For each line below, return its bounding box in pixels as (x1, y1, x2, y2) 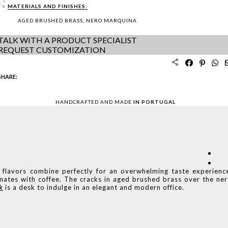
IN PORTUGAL (133, 99, 176, 105)
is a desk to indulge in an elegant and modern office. (3, 183, 184, 191)
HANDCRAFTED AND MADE (55, 99, 133, 105)
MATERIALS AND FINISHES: (8, 3, 88, 9)
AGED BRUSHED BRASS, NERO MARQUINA (18, 17, 137, 23)
